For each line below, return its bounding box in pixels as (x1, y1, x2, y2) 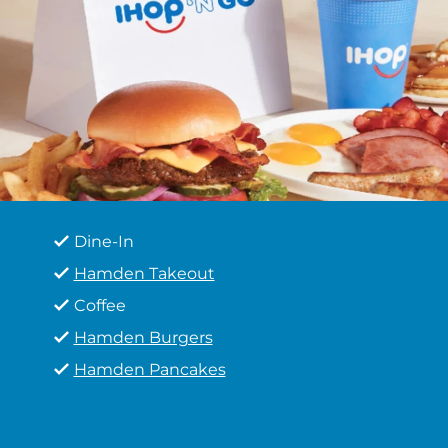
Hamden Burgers (73, 328, 213, 347)
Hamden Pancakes (73, 360, 226, 379)
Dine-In (73, 232, 134, 251)
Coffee (73, 296, 126, 315)
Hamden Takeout (73, 264, 215, 283)
